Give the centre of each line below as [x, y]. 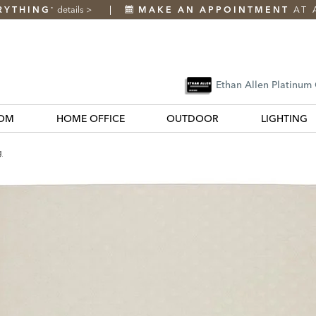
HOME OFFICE [90, 118]
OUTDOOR [193, 118]
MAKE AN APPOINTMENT [213, 10]
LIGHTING [284, 118]
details [71, 10]
